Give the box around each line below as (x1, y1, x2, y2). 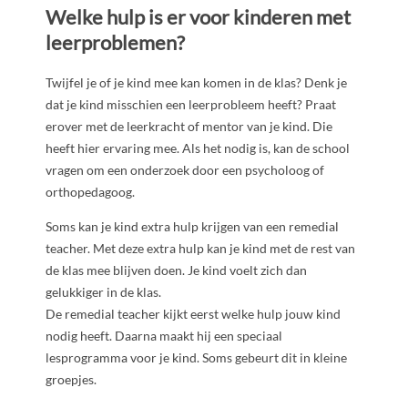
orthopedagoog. (46, 183, 135, 199)
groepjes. (46, 371, 97, 387)
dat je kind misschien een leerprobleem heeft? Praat (46, 96, 336, 112)
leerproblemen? (46, 29, 185, 55)
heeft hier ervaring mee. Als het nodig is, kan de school (46, 139, 350, 156)
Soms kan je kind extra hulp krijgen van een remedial (46, 218, 339, 234)
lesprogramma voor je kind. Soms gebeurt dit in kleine (46, 349, 347, 365)
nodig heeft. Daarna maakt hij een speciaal (46, 327, 282, 343)
